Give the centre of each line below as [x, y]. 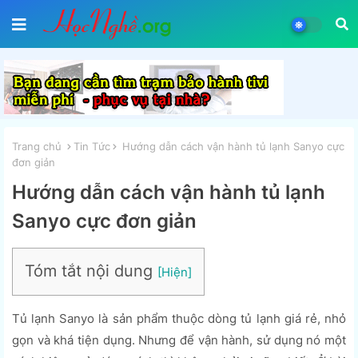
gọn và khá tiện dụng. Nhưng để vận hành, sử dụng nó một [179, 340]
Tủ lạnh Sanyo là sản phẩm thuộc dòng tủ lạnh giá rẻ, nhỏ [179, 318]
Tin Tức [92, 146]
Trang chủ [37, 146]
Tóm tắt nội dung [91, 270]
